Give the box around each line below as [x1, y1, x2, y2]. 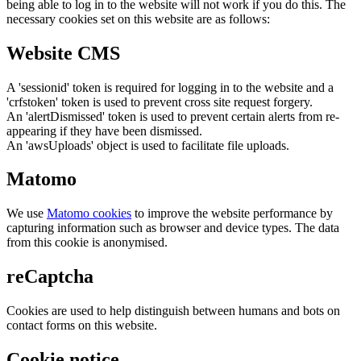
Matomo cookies [47, 206, 131, 221]
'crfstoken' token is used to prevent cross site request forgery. [6, 94, 313, 109]
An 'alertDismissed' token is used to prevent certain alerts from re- [6, 109, 339, 123]
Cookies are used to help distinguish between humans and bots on [6, 304, 340, 318]
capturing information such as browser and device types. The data [6, 221, 339, 235]
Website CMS [6, 42, 120, 64]
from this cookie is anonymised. [6, 235, 168, 250]
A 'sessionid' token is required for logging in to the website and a [6, 80, 334, 94]
